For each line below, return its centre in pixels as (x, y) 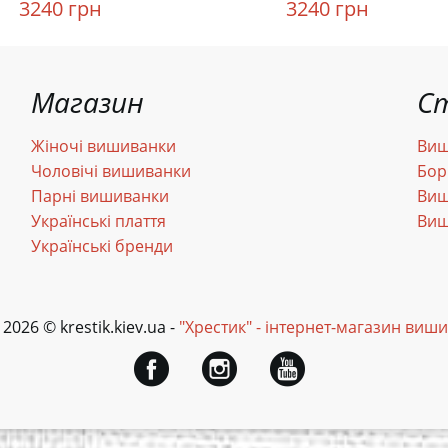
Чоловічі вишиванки (110, 171)
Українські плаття (98, 221)
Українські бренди (101, 246)
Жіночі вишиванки (103, 146)
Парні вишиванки (99, 196)
